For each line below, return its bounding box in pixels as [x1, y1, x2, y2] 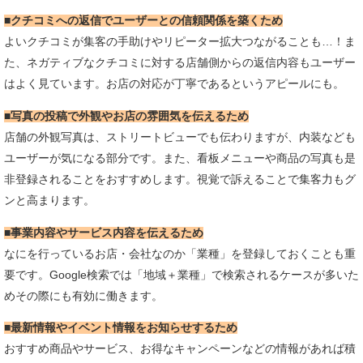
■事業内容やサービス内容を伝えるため [4, 226, 203, 239]
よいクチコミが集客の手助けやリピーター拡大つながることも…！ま [4, 36, 356, 49]
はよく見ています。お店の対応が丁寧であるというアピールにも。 [4, 78, 344, 91]
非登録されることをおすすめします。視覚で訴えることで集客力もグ [4, 173, 356, 186]
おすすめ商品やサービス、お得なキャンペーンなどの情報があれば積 [4, 343, 356, 356]
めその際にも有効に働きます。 [4, 289, 163, 302]
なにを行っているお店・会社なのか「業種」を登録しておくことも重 [4, 247, 356, 260]
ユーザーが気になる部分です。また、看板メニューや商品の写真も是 [4, 152, 356, 164]
